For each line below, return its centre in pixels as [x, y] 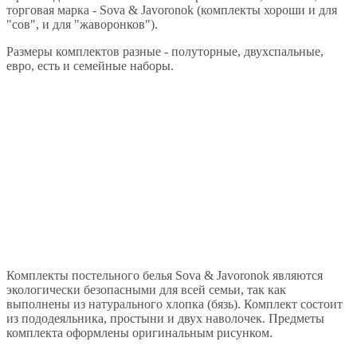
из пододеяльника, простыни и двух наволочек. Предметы [165, 318]
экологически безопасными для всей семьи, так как [146, 289]
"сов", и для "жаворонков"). [82, 24]
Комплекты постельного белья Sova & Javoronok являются [165, 275]
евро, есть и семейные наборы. [90, 65]
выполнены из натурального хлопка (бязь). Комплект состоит [175, 304]
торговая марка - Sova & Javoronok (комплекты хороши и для [172, 10]
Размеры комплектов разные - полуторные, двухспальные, [165, 51]
